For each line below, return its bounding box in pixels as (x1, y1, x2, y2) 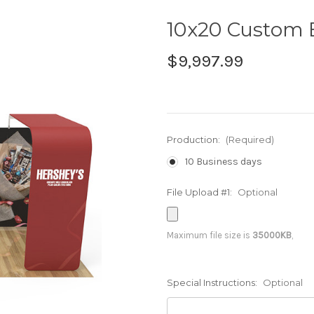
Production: (167, 134, 222, 146)
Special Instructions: (167, 277, 259, 289)
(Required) (225, 134, 274, 146)
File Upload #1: (167, 186, 234, 198)
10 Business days (184, 156, 262, 168)
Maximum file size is (167, 230, 252, 241)
